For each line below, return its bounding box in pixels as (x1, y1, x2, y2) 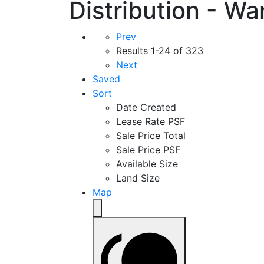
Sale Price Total (116, 130, 186, 141)
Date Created (116, 101, 176, 113)
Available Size (116, 158, 178, 170)
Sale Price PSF (116, 144, 180, 156)
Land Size (116, 172, 160, 184)
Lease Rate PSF (116, 115, 185, 127)
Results (116, 45, 151, 57)
